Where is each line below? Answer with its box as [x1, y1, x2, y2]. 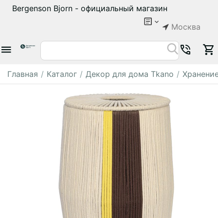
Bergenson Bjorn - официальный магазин [12, 3, 167, 13]
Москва [171, 22, 200, 32]
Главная [7, 69, 38, 79]
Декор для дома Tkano [86, 69, 174, 79]
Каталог [47, 69, 77, 79]
